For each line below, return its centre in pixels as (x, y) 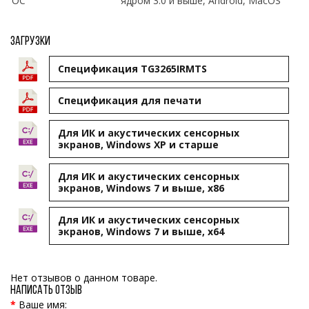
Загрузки (30, 42)
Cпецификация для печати (130, 101)
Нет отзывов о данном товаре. (84, 277)
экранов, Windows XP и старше (138, 144)
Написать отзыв (46, 290)
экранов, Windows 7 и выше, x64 (141, 232)
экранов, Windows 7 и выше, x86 (141, 188)
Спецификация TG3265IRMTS (132, 68)
